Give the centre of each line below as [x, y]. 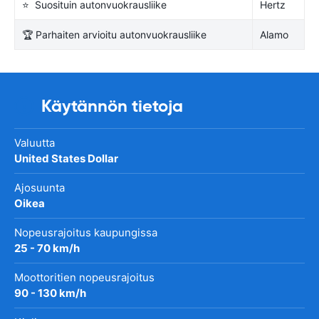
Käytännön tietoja [112, 106]
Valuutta [35, 142]
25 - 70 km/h [47, 248]
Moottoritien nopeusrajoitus [84, 277]
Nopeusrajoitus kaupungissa [86, 232]
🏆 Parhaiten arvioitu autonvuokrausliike [114, 34]
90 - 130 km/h [50, 293]
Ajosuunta [40, 187]
